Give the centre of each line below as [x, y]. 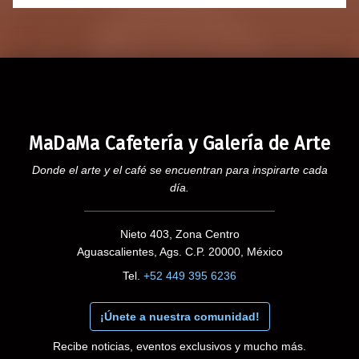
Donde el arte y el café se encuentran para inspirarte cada [179, 170]
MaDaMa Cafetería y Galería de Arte [179, 144]
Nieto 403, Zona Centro [179, 234]
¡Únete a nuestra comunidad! [179, 317]
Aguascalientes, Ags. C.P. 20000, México [179, 252]
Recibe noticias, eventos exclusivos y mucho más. [179, 347]
